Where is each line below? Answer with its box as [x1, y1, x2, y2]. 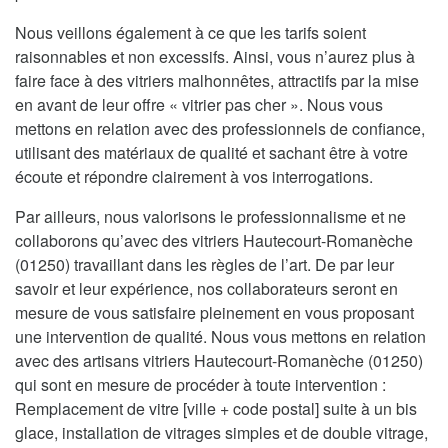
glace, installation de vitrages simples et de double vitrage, [15, 421, 428, 445]
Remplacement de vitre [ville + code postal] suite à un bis [15, 397, 417, 421]
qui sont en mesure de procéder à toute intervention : [15, 373, 386, 397]
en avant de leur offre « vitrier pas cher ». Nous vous [15, 93, 383, 117]
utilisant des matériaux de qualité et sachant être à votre [15, 141, 408, 165]
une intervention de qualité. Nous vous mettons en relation [15, 325, 426, 349]
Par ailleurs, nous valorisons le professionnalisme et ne [15, 205, 406, 229]
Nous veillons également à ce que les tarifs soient [15, 21, 366, 45]
